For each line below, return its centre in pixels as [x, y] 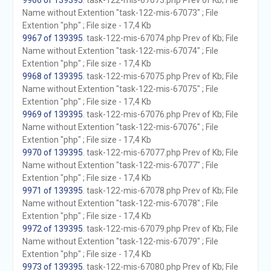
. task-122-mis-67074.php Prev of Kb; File [160, 38]
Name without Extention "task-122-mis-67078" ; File [120, 203]
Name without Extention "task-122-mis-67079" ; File [120, 241]
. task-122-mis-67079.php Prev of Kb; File [160, 229]
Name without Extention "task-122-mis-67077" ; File [120, 165]
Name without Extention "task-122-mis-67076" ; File [120, 127]
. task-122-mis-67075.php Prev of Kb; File [160, 76]
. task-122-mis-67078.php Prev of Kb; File [160, 191]
